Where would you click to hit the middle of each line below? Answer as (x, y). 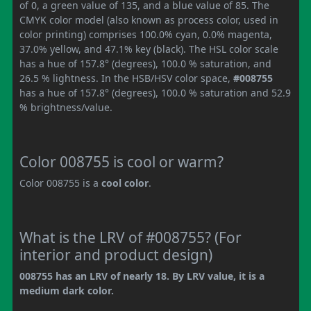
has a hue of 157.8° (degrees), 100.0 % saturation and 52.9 (155, 92)
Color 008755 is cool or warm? (121, 161)
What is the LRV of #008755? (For (131, 237)
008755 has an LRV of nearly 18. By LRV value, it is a (142, 276)
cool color (125, 183)
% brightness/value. (66, 107)
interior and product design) (116, 254)
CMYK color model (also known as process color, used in (149, 19)
